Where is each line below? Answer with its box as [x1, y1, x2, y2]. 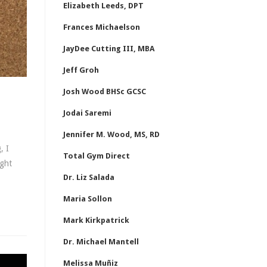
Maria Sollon [63, 194, 112, 203]
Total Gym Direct [63, 151, 130, 160]
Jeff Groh [63, 66, 99, 74]
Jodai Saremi [63, 108, 111, 117]
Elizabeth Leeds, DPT [63, 1, 144, 10]
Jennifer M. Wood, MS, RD [63, 130, 160, 139]
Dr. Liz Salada [63, 173, 114, 182]
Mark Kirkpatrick [63, 216, 129, 225]
